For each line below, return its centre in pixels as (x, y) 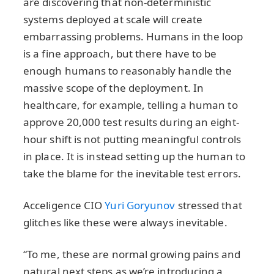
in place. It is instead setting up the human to (134, 156)
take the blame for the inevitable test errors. (133, 173)
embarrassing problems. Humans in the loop (133, 36)
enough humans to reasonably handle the (128, 70)
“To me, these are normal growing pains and (132, 254)
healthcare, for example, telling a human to (131, 105)
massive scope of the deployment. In (113, 87)
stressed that (209, 205)
